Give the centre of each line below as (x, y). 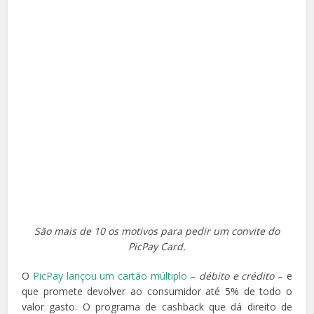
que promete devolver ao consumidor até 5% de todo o (157, 291)
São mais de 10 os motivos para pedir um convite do (157, 231)
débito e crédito (237, 276)
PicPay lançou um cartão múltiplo (110, 276)
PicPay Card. (157, 246)
